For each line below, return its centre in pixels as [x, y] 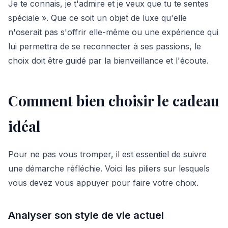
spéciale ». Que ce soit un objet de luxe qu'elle [97, 18]
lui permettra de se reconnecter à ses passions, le [105, 46]
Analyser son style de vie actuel [86, 215]
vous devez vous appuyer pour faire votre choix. [103, 183]
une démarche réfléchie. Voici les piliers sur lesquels [109, 168]
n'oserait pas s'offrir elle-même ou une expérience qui [113, 32]
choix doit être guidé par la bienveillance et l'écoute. [108, 61]
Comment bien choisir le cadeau [114, 101]
